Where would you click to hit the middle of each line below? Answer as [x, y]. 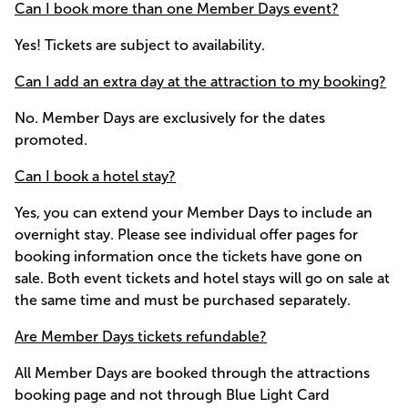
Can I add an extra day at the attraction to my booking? [200, 81]
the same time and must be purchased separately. [183, 300]
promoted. [51, 139]
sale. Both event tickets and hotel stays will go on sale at [202, 278]
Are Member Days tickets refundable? [141, 336]
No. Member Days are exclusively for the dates [170, 117]
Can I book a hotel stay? [95, 176]
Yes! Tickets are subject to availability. [140, 45]
